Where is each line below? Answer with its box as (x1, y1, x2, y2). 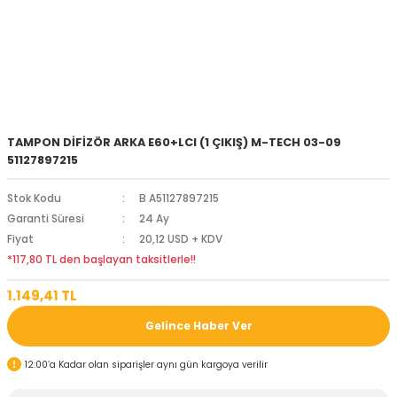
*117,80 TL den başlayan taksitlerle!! (7, 253, 196, 267)
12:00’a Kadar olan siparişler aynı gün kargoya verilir (25, 357, 268, 371)
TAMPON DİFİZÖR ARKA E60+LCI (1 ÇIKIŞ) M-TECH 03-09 (7, 135, 341, 150)
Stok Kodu (7, 191, 61, 206)
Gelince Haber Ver (144, 318, 253, 333)
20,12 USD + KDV (138, 232, 222, 246)
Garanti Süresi (7, 212, 84, 226)
